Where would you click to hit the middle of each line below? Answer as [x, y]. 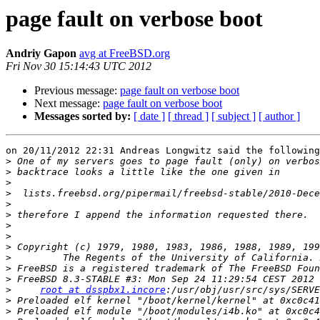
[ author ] [279, 116]
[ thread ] [188, 116]
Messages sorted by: [82, 116]
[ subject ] [234, 116]
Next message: [69, 104]
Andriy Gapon [41, 54]
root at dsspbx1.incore [103, 290]
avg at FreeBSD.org [125, 54]
